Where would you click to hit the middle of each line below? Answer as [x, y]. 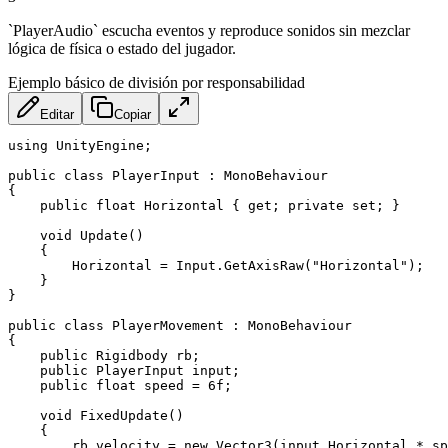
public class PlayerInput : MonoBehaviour [168, 175]
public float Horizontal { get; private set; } [204, 205]
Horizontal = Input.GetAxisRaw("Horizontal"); [216, 265]
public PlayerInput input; [124, 370]
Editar [57, 114]
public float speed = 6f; [120, 385]
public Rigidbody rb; [104, 355]
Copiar [132, 114]
